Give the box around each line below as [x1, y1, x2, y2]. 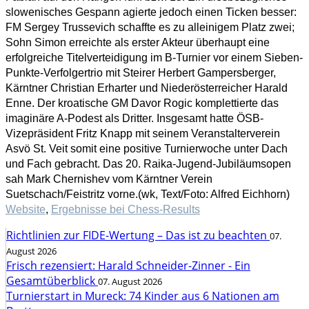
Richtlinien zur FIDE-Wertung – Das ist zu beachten [6, 228, 270, 243]
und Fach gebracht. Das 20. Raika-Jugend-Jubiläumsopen [6, 158, 291, 170]
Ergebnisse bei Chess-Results [51, 203, 200, 215]
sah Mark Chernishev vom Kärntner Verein [6, 173, 212, 185]
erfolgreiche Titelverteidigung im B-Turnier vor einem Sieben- [6, 52, 303, 63]
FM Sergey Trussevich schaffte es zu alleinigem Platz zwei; [6, 21, 295, 33]
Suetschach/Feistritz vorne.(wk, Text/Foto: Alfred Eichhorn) [6, 188, 290, 200]
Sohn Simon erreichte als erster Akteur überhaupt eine [6, 37, 270, 48]
